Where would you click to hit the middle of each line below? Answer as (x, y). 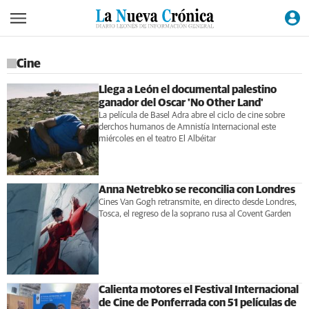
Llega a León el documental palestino (187, 90)
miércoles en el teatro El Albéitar (157, 139)
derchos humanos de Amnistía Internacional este (187, 127)
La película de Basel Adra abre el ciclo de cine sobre (191, 116)
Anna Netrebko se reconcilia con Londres (197, 189)
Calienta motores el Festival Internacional (198, 289)
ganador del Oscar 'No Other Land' (181, 103)
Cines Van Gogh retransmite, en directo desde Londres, (197, 202)
